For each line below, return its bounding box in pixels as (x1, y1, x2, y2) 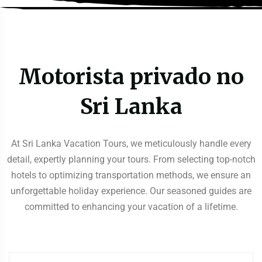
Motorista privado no (18, 63, 244, 90)
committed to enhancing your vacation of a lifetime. (24, 201, 238, 213)
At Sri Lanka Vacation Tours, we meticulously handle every (11, 138, 251, 150)
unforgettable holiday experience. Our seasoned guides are (11, 185, 251, 197)
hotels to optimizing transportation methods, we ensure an (11, 170, 251, 181)
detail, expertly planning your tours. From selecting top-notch (6, 154, 256, 166)
